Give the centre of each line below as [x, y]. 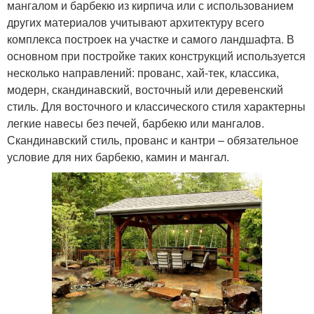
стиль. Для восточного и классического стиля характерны [156, 106]
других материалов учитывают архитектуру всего [136, 22]
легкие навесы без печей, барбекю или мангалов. [136, 123]
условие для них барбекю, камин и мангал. [118, 156]
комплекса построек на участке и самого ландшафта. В [151, 39]
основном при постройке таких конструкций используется [156, 55]
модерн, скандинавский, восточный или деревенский [145, 89]
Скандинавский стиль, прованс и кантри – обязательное [153, 139]
